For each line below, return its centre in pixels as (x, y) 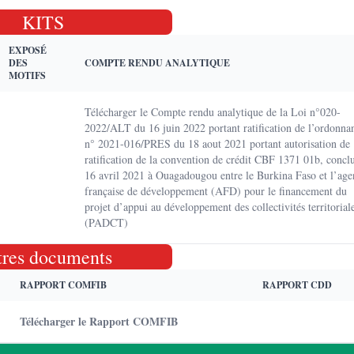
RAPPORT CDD (297, 285)
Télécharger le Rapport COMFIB (99, 321)
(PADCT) (106, 222)
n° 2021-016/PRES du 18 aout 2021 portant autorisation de (217, 143)
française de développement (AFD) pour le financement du (216, 191)
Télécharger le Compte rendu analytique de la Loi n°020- (213, 112)
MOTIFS (27, 75)
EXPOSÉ (28, 50)
